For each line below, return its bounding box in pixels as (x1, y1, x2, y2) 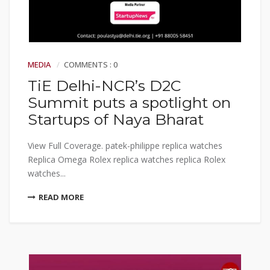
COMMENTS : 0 (64, 58, 118, 70)
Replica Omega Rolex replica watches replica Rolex (28, 153, 225, 165)
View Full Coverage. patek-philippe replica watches (28, 139, 222, 151)
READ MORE (39, 191, 84, 202)
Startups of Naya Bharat (28, 110, 204, 128)
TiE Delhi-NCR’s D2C (28, 76, 181, 95)
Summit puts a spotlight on (28, 93, 231, 111)
